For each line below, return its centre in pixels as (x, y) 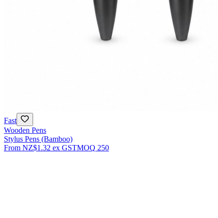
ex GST (65, 147)
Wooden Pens (25, 130)
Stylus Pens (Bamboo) (38, 139)
